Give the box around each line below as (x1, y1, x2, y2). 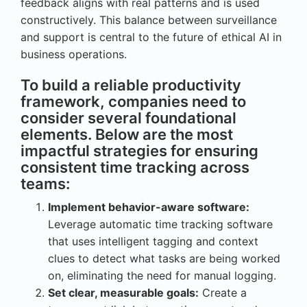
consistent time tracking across (21, 158, 249, 177)
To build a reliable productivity (21, 76, 241, 95)
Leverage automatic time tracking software (48, 217, 273, 232)
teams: (21, 175, 70, 193)
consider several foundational (21, 109, 236, 127)
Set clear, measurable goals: (48, 286, 199, 300)
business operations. (21, 47, 127, 62)
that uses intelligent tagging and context (48, 234, 258, 249)
